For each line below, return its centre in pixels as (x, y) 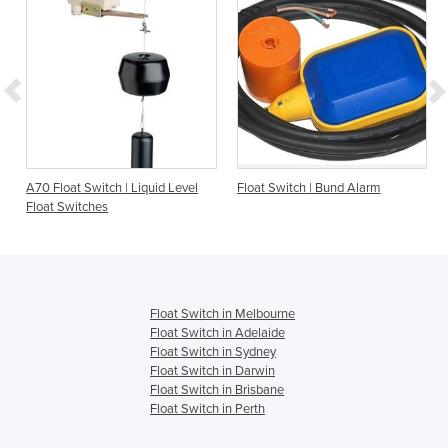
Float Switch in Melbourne (222, 313)
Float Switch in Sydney (213, 351)
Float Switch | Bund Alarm (308, 187)
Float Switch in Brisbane (217, 389)
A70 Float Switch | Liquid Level (112, 187)
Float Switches (67, 206)
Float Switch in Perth (207, 408)
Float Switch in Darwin (212, 370)
